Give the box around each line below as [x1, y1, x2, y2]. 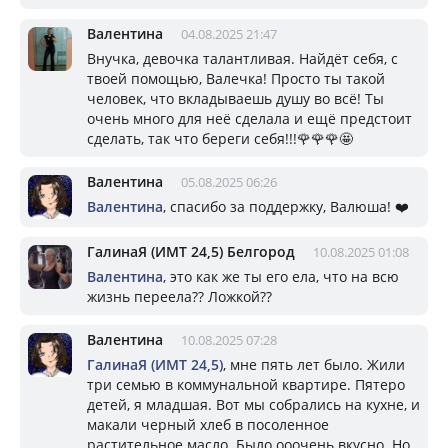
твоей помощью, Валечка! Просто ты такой [87, 68, 385, 88]
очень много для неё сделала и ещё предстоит [87, 108, 412, 128]
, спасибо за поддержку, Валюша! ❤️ [163, 196, 409, 216]
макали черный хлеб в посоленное [87, 414, 329, 434]
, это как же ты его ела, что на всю [163, 266, 399, 286]
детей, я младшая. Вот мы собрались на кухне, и [87, 394, 420, 414]
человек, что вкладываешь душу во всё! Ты [87, 88, 384, 108]
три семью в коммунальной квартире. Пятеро [87, 374, 405, 394]
